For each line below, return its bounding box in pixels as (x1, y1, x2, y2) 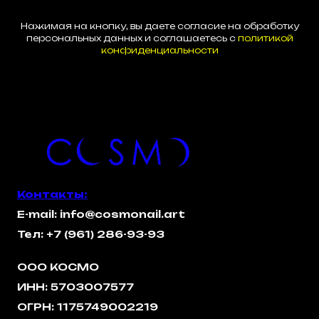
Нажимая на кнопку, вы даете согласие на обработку (20, 21, 299, 32)
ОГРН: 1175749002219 (17, 300, 158, 313)
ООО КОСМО (17, 261, 99, 273)
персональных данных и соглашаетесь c (26, 33, 238, 44)
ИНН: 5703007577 (17, 281, 134, 293)
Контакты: (17, 188, 88, 201)
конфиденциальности (100, 45, 219, 56)
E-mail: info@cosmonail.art (17, 208, 185, 221)
